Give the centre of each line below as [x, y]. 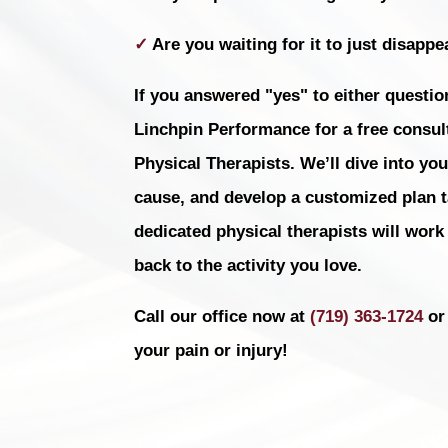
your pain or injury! [211, 350]
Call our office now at [222, 316]
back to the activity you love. [248, 265]
